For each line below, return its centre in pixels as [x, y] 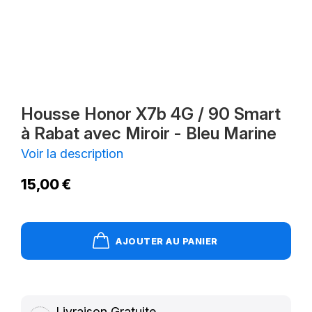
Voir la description [72, 153]
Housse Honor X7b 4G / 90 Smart [151, 114]
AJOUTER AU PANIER [167, 241]
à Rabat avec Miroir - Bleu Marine [149, 133]
